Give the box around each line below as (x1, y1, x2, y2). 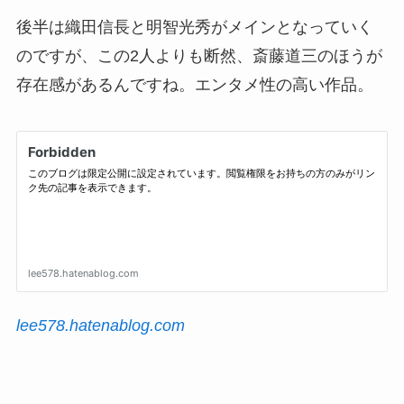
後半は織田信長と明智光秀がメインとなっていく (15, 17, 373, 36)
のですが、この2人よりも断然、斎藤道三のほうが (15, 46, 382, 65)
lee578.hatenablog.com (15, 317, 185, 335)
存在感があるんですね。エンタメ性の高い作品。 (15, 75, 373, 94)
